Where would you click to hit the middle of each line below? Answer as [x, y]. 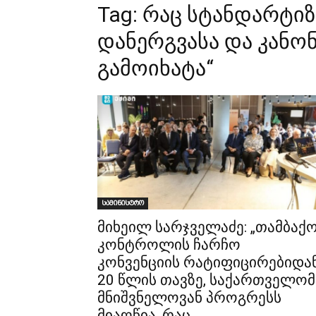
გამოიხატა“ [156, 68]
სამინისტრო [123, 202]
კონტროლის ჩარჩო [169, 244]
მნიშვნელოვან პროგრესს [189, 297]
